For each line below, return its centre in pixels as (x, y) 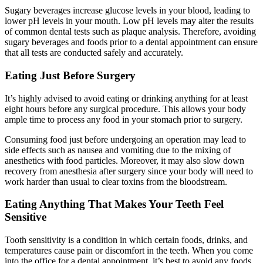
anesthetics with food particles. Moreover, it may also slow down (124, 160)
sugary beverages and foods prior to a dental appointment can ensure (131, 42)
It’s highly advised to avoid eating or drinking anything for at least (126, 98)
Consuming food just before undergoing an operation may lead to (125, 139)
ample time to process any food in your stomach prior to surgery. (124, 119)
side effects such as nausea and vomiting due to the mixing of (118, 150)
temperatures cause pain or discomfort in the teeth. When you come (129, 251)
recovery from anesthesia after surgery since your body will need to (129, 171)
